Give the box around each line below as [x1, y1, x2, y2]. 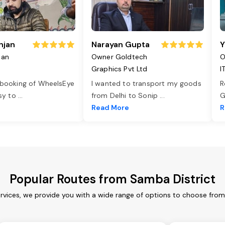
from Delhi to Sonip [91, 91, 160, 100]
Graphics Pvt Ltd [91, 64, 148, 74]
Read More [91, 103, 129, 113]
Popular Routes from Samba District [10, 171, 215, 187]
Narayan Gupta [91, 39, 150, 50]
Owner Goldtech [91, 52, 148, 62]
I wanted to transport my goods [91, 79, 201, 88]
